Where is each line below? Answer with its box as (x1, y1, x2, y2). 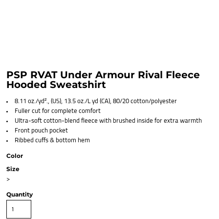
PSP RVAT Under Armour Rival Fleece (6, 69, 200, 81)
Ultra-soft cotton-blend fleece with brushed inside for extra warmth (15, 118, 202, 124)
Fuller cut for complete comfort (15, 108, 101, 114)
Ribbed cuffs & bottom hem (15, 137, 90, 144)
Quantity (6, 191, 33, 198)
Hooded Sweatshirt (6, 79, 106, 90)
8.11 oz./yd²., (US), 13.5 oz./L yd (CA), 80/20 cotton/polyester (15, 98, 177, 105)
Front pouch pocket (15, 128, 68, 134)
